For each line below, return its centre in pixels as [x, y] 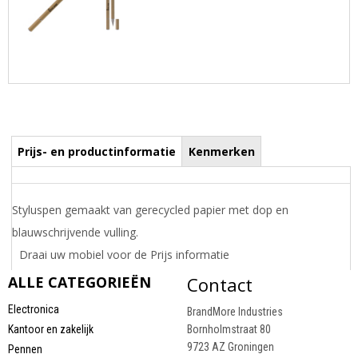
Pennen [25, 349]
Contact [219, 284]
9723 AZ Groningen [230, 346]
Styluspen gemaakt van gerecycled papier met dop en [150, 210]
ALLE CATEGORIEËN [79, 282]
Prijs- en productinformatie [96, 152]
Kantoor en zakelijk [50, 329]
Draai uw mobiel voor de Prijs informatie [124, 255]
